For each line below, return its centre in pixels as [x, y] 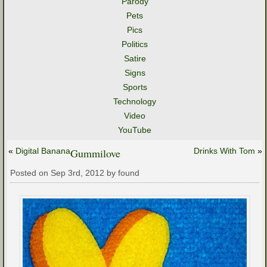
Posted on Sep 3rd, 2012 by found [75, 173]
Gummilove [95, 153]
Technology [135, 101]
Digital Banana [43, 151]
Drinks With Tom [224, 151]
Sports [135, 87]
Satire [135, 58]
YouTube [135, 130]
